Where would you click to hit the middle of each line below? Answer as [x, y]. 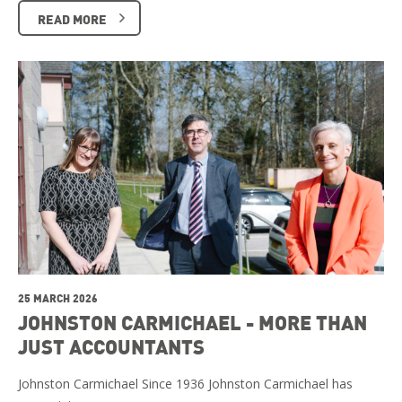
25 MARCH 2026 [58, 297]
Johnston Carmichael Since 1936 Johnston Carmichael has [185, 383]
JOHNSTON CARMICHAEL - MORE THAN [192, 322]
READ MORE [72, 18]
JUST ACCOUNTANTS [111, 346]
